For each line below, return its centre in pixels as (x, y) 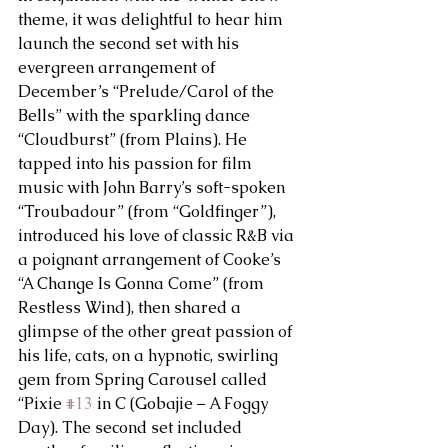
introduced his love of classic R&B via (158, 235)
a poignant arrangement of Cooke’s (151, 259)
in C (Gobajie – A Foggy (182, 403)
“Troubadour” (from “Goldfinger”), (149, 211)
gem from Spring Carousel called (144, 379)
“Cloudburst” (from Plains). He (134, 139)
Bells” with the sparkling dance (136, 115)
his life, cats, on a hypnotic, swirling (150, 355)
